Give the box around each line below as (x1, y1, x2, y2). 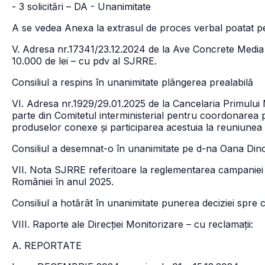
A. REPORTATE (12, 240, 82, 251)
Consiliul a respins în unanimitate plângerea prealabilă (12, 76, 253, 88)
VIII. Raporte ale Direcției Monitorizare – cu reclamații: (12, 218, 253, 230)
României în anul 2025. (12, 176, 114, 188)
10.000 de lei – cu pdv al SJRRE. (12, 55, 157, 67)
